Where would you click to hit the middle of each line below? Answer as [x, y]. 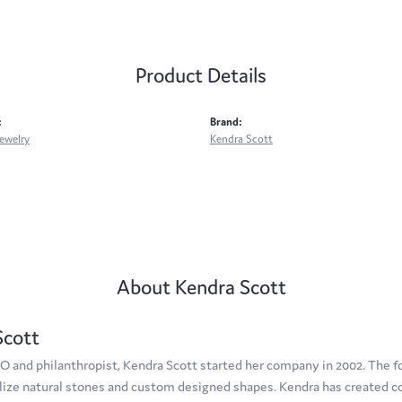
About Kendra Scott [201, 288]
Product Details [201, 76]
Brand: [226, 122]
